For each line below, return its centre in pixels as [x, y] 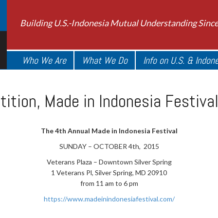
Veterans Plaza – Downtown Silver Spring [109, 162]
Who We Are [44, 60]
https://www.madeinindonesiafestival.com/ [109, 199]
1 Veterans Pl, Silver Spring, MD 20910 [109, 173]
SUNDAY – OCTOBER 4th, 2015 [109, 146]
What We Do [105, 60]
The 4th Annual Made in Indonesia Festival [109, 131]
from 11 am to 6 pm [109, 183]
